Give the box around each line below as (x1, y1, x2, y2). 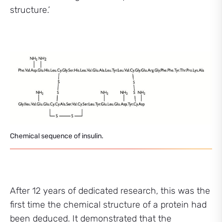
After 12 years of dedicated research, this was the (10, 185, 210, 197)
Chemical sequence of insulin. (10, 132, 104, 141)
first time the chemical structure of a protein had (10, 199, 207, 211)
